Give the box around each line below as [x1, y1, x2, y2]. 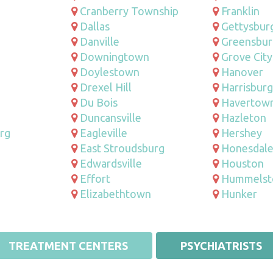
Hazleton [221, 111, 266, 124]
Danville [80, 35, 120, 48]
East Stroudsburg [80, 141, 165, 154]
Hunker [221, 187, 257, 200]
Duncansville [80, 111, 142, 124]
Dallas [80, 19, 110, 32]
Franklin [221, 4, 260, 17]
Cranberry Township [80, 4, 179, 17]
